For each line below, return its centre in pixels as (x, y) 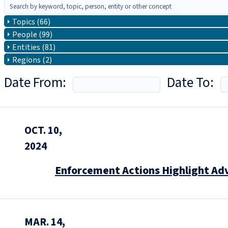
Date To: (190, 83)
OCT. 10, (43, 131)
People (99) (32, 35)
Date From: (35, 83)
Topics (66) (31, 22)
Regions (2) (32, 60)
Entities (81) (34, 47)
